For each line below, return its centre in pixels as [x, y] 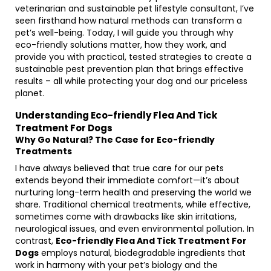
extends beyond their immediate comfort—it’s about [127, 180]
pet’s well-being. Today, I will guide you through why [124, 33]
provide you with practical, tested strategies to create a [133, 57]
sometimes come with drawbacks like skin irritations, [126, 217]
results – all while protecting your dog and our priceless [131, 81]
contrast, [35, 241]
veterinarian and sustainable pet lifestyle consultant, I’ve [135, 8]
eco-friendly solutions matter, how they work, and [121, 45]
